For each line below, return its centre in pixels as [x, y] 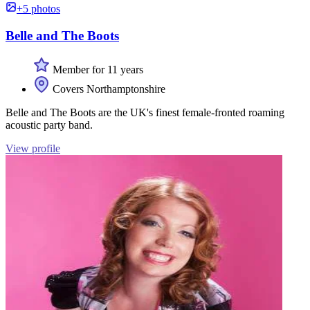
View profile [33, 148]
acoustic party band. [49, 125]
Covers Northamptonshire [108, 89]
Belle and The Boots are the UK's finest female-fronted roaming [145, 112]
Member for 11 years [97, 69]
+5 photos [38, 9]
